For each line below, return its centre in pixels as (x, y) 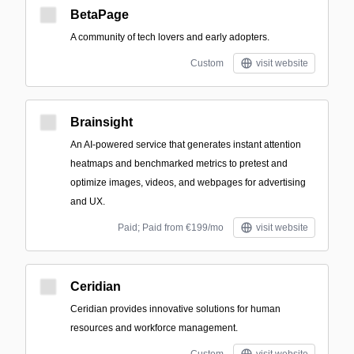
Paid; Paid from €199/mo (171, 228)
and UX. (88, 201)
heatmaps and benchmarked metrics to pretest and (179, 164)
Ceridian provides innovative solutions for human (175, 309)
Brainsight (102, 122)
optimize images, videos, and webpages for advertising (188, 183)
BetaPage (100, 15)
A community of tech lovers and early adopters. (170, 37)
